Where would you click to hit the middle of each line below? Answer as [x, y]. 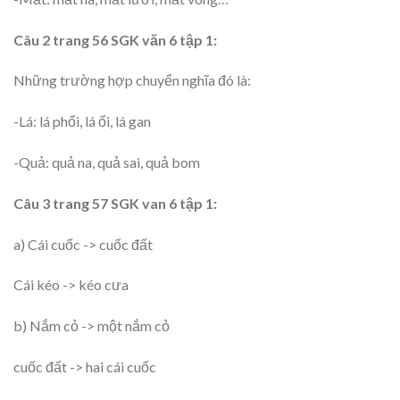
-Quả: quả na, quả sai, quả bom [107, 162]
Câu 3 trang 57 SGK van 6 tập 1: [115, 203]
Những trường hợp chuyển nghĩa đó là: [132, 80]
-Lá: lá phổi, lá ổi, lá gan [82, 121]
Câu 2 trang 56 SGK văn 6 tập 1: [115, 39]
